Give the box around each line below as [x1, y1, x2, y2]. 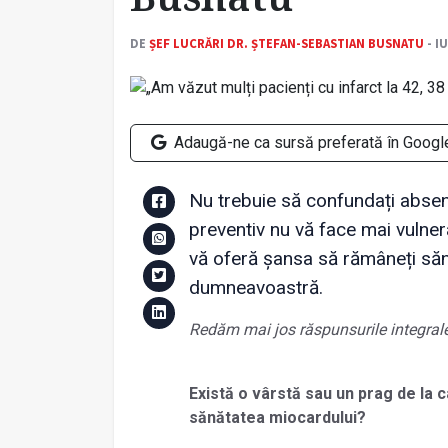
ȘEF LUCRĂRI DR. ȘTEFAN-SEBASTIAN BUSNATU [149, 35, 424, 52]
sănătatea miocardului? [188, 408, 370, 428]
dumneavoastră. [188, 276, 323, 300]
